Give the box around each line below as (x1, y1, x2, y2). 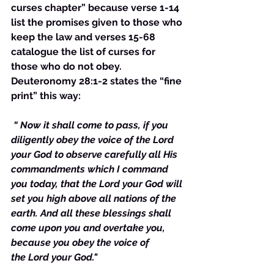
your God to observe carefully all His (11, 149, 180, 160)
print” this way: (11, 90, 81, 102)
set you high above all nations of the (11, 193, 179, 204)
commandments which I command (11, 163, 171, 175)
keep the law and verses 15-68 (11, 31, 158, 43)
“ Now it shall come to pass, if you (13, 119, 171, 131)
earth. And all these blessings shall (11, 207, 174, 219)
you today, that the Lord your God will (11, 178, 185, 190)
